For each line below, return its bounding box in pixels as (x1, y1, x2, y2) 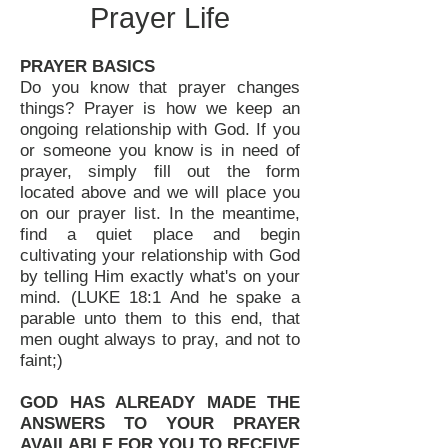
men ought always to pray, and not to (20, 330, 300, 349)
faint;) (20, 351, 63, 370)
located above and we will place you (20, 183, 300, 202)
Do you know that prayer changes (20, 78, 300, 97)
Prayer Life (90, 2, 230, 34)
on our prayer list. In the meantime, (20, 204, 300, 223)
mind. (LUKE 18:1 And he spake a (20, 288, 300, 307)
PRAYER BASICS (20, 57, 155, 76)
